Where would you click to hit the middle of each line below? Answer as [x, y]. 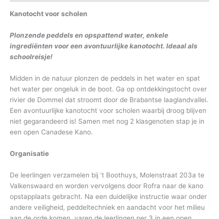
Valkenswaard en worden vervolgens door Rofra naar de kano [107, 186]
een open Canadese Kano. [51, 132]
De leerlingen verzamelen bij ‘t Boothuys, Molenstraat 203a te [107, 175]
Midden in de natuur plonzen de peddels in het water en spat [105, 78]
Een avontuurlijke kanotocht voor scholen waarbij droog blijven [108, 111]
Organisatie [29, 153]
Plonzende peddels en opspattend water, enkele [89, 35]
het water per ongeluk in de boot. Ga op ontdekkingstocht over [108, 89]
